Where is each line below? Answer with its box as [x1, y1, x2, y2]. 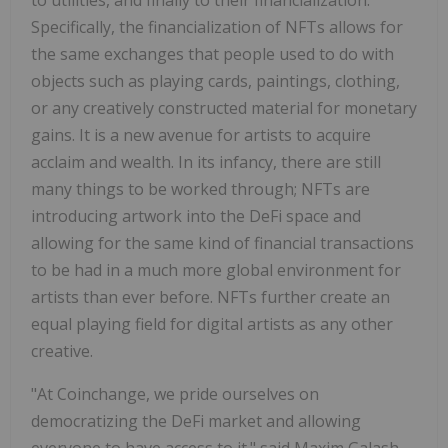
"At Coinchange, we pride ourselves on [31, 382, 319, 405]
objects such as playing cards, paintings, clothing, [31, 69, 400, 92]
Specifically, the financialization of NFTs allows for [31, 15, 403, 38]
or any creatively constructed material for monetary [31, 96, 417, 119]
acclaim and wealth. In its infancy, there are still [31, 150, 381, 173]
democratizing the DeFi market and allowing [31, 409, 361, 432]
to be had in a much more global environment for [31, 258, 401, 281]
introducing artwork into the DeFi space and [31, 204, 361, 227]
